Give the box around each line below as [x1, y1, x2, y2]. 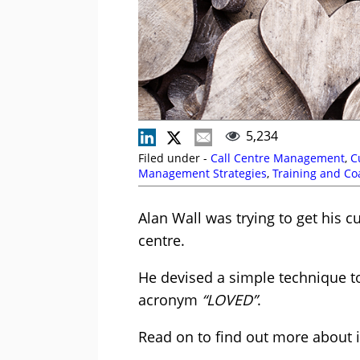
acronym [138, 290, 202, 310]
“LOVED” [202, 290, 257, 310]
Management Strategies [138, 166, 267, 182]
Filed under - [138, 150, 211, 166]
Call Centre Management [211, 150, 345, 166]
